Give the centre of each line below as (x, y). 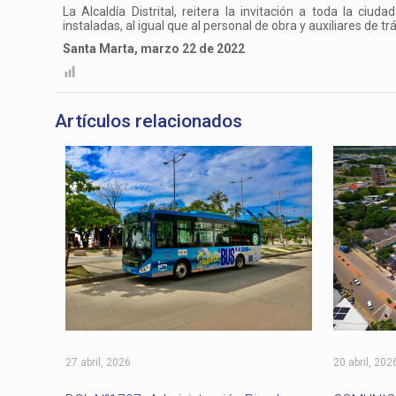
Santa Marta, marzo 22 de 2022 (154, 48)
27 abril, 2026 (98, 363)
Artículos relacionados (148, 121)
